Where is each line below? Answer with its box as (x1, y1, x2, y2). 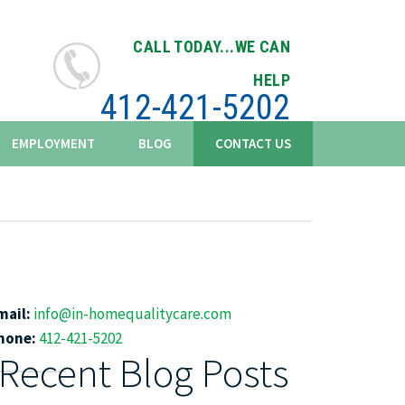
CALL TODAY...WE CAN (133, 37, 290, 56)
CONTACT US (215, 135, 291, 152)
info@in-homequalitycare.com (33, 304, 231, 324)
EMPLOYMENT (12, 135, 95, 152)
